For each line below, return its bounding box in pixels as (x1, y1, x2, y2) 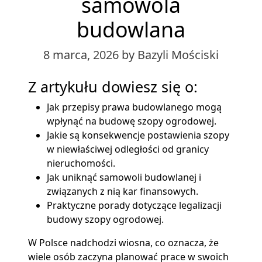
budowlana (77, 15, 185, 44)
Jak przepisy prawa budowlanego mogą (47, 101, 222, 114)
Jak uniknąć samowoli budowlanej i (47, 171, 201, 184)
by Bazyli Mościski (122, 47, 219, 63)
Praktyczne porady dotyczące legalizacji (47, 199, 222, 212)
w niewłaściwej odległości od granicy (47, 143, 209, 156)
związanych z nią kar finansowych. (47, 185, 198, 198)
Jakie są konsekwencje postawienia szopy (47, 129, 229, 142)
